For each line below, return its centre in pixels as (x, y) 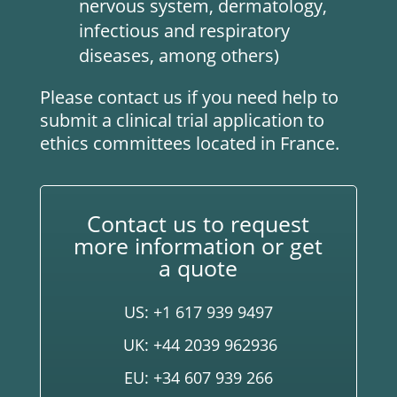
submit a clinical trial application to (182, 120)
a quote (198, 268)
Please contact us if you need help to (189, 97)
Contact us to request (198, 223)
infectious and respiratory (184, 31)
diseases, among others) (179, 55)
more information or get (198, 245)
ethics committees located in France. (189, 143)
